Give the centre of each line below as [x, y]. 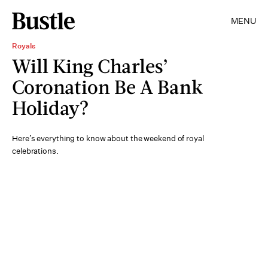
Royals [24, 46]
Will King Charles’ [90, 66]
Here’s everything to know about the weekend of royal [108, 138]
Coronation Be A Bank [107, 86]
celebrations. [35, 151]
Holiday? [51, 107]
